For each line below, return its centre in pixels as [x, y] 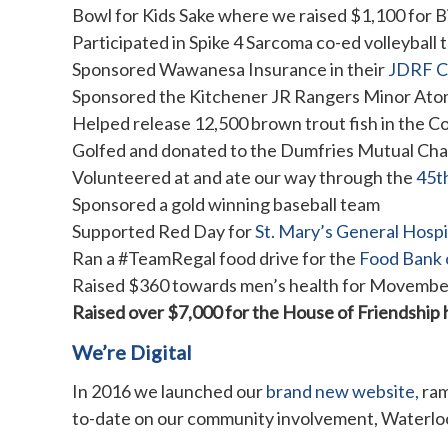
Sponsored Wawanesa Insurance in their [230, 68]
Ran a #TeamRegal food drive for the [215, 257]
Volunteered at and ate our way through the [244, 176]
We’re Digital [132, 351]
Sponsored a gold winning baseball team [226, 203]
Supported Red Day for [163, 230]
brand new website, [342, 390]
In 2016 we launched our [169, 390]
